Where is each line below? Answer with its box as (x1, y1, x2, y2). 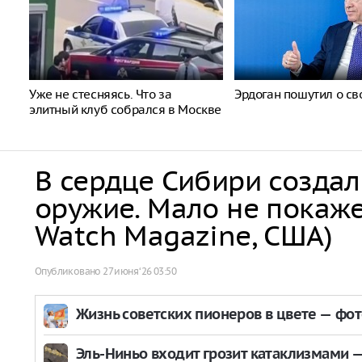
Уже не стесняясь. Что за (29, 86, 172, 102)
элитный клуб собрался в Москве (29, 102, 222, 117)
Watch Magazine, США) (35, 218, 332, 253)
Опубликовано (35, 265, 103, 277)
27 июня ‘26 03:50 (103, 265, 177, 277)
